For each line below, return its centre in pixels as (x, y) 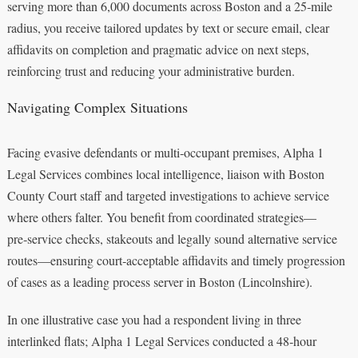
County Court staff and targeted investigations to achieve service (168, 195)
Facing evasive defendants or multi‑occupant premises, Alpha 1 (165, 152)
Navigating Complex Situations (97, 107)
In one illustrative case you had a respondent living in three (154, 319)
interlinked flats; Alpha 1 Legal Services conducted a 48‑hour (161, 340)
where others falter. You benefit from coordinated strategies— (161, 217)
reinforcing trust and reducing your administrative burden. (151, 70)
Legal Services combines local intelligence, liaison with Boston (165, 173)
